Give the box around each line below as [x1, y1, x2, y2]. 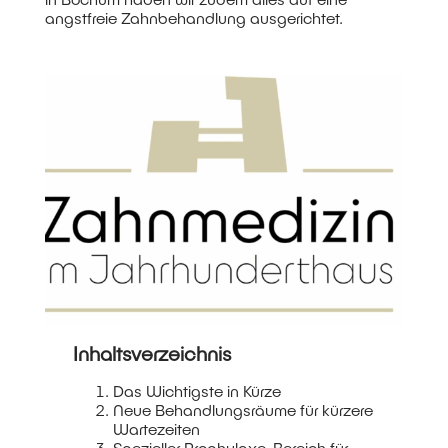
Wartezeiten [113, 419, 201, 439]
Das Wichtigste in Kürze [113, 381, 282, 401]
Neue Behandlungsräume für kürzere [113, 400, 374, 420]
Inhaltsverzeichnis [73, 341, 232, 366]
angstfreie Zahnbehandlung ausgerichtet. [44, 7, 343, 27]
